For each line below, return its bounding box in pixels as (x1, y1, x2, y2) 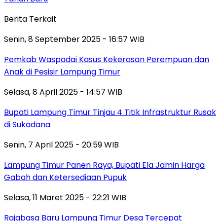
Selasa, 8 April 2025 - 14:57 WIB (4, 86, 122, 98)
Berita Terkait (4, 13, 57, 25)
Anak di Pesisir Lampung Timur (4, 66, 120, 77)
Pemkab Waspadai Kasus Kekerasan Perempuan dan (4, 53, 209, 65)
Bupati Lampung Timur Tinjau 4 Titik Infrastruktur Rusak (4, 106, 216, 118)
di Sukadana (4, 118, 50, 130)
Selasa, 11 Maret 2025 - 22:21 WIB (4, 191, 126, 203)
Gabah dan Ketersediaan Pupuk (4, 171, 127, 183)
